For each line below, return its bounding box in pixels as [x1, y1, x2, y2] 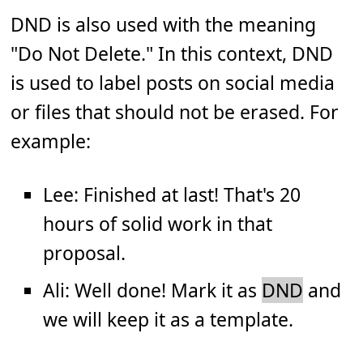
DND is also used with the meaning [11, 11, 317, 38]
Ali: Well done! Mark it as [43, 277, 263, 304]
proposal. [43, 240, 126, 267]
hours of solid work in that [43, 211, 273, 237]
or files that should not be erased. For [11, 99, 340, 126]
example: [11, 128, 92, 155]
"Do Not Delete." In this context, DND [11, 41, 334, 67]
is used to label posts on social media [11, 70, 335, 96]
